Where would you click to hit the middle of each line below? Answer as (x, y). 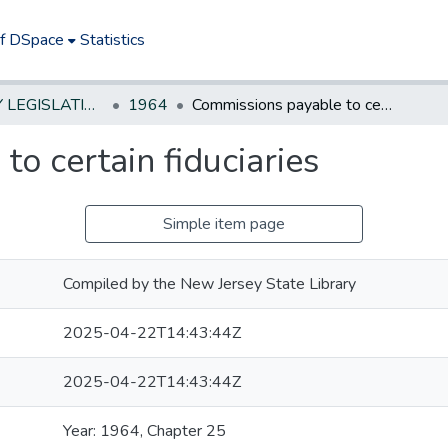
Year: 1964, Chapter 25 (144, 431)
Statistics (113, 40)
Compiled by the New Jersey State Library (209, 284)
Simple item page (224, 224)
